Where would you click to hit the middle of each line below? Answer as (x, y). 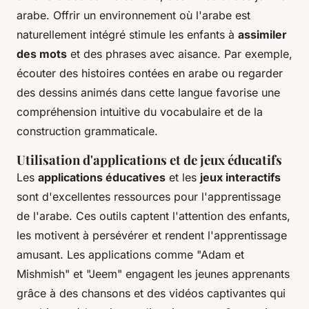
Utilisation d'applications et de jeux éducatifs (149, 160)
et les (183, 178)
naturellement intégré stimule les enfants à (127, 35)
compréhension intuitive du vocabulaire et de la (140, 112)
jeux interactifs (240, 178)
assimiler (262, 35)
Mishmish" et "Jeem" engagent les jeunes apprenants (153, 274)
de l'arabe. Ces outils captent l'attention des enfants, (153, 216)
